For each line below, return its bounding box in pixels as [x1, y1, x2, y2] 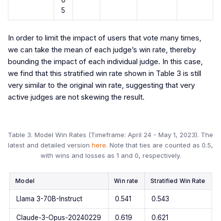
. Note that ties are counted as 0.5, [106, 141, 213, 149]
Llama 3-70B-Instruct [16, 194, 82, 203]
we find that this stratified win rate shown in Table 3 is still [8, 68, 201, 78]
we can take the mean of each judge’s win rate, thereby [8, 44, 196, 54]
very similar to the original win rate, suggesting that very [8, 80, 195, 90]
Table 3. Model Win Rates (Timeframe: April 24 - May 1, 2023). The [8, 131, 213, 139]
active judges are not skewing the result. [8, 92, 145, 102]
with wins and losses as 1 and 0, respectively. [40, 151, 181, 160]
